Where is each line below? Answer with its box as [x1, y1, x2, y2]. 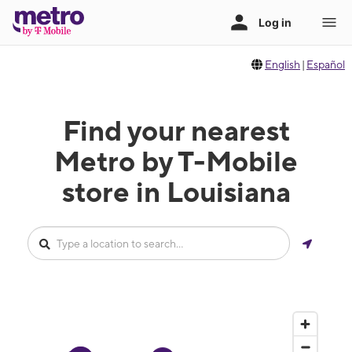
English [265, 58, 301, 71]
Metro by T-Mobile [54, 145, 298, 178]
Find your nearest [62, 114, 290, 147]
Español [306, 58, 346, 71]
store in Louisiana [61, 175, 291, 208]
